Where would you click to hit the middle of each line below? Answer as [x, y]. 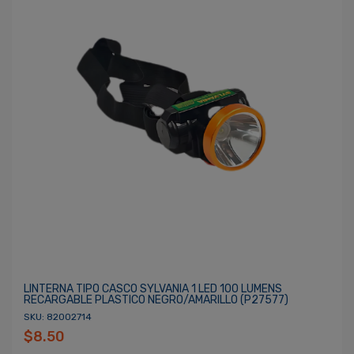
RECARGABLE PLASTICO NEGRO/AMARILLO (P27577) [156, 300]
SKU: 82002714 [58, 317]
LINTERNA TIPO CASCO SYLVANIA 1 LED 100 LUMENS [153, 289]
